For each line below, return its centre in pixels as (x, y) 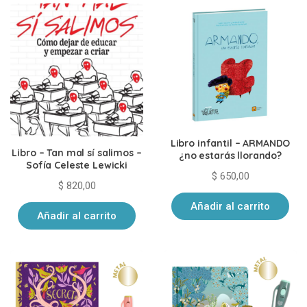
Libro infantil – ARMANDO (230, 143)
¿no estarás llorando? (230, 155)
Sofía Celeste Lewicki (77, 165)
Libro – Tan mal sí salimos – (77, 152)
